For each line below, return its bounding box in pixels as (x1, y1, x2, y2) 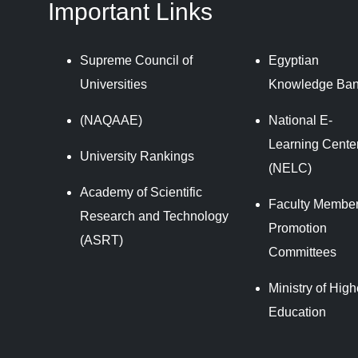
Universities (79, 78, 147, 91)
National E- (268, 113, 332, 127)
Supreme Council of (79, 54, 193, 67)
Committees (268, 245, 336, 259)
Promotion (268, 221, 327, 235)
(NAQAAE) (79, 113, 142, 127)
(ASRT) (79, 233, 123, 247)
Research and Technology (79, 209, 229, 223)
